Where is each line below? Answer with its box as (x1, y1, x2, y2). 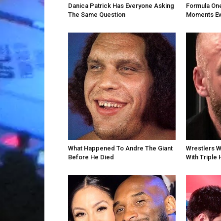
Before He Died (68, 153, 114, 161)
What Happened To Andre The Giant (68, 144, 173, 152)
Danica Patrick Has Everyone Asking (68, 1, 174, 9)
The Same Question (68, 10, 125, 18)
